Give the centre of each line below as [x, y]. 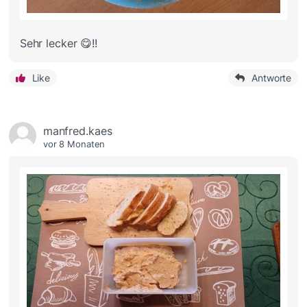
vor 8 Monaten [74, 144]
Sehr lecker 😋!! [59, 44]
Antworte [272, 78]
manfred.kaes [77, 131]
